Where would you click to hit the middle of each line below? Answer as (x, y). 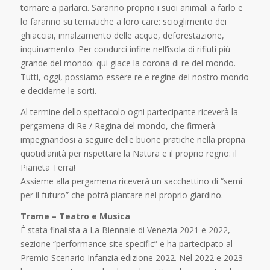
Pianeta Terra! (48, 168)
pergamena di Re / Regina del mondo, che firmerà (118, 126)
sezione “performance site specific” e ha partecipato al (126, 244)
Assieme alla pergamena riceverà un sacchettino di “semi (131, 181)
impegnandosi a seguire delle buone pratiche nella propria (133, 140)
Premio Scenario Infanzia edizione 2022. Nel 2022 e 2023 (131, 258)
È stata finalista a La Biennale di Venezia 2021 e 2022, (125, 230)
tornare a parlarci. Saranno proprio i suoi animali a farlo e (131, 8)
